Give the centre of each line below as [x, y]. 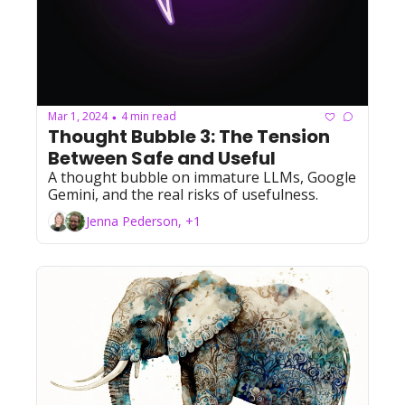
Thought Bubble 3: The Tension [189, 136]
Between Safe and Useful [162, 158]
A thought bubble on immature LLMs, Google [202, 177]
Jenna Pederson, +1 [143, 221]
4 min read [149, 117]
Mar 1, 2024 [78, 117]
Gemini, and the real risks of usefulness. [183, 194]
